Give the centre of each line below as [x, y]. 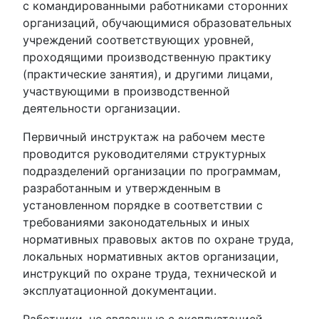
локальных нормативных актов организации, [151, 256]
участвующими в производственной [126, 91]
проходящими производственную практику [147, 57]
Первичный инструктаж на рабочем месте [144, 137]
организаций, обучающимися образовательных [157, 23]
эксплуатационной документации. [120, 291]
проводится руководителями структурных [145, 154]
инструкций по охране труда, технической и [150, 273]
